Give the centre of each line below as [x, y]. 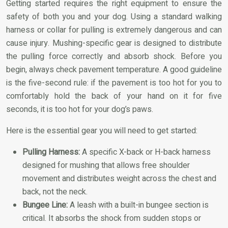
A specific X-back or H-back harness [145, 152]
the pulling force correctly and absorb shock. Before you [114, 56]
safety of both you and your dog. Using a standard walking [114, 17]
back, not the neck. [55, 192]
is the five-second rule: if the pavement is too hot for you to [114, 83]
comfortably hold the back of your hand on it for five [114, 96]
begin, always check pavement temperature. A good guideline [114, 69]
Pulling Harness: [51, 152]
